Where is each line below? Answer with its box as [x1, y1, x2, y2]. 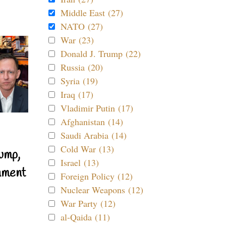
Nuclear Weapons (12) [61, 184, 143, 196]
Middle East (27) [61, 7, 123, 19]
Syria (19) [61, 75, 98, 87]
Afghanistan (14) [61, 116, 123, 128]
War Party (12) [61, 197, 116, 209]
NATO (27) [61, 20, 103, 32]
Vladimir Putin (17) [61, 102, 133, 114]
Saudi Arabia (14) [61, 129, 127, 141]
